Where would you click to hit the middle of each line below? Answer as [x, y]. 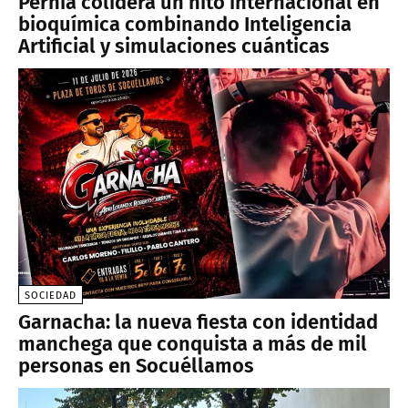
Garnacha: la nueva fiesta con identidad [198, 321]
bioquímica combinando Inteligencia [185, 24]
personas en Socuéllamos [136, 365]
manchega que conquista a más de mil [193, 343]
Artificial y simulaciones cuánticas [174, 46]
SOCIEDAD [51, 295]
